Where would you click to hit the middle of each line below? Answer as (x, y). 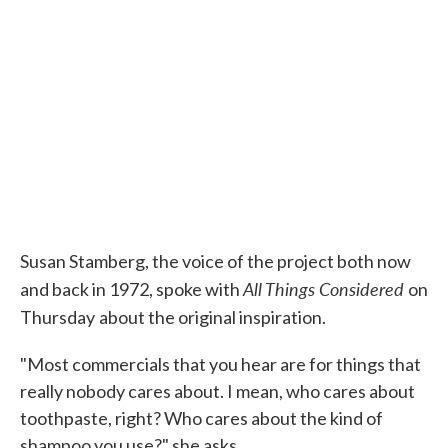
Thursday (57, 317)
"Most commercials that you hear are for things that (220, 364)
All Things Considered (325, 288)
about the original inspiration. (212, 317)
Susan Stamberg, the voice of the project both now (215, 261)
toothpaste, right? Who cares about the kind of (201, 418)
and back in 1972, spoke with (131, 289)
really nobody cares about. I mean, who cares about (217, 391)
